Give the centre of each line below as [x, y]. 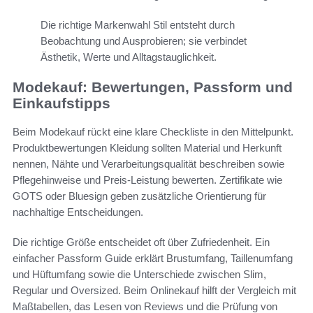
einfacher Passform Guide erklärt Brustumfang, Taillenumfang [153, 258]
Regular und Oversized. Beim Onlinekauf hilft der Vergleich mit [154, 290]
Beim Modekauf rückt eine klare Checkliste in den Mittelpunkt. [153, 131]
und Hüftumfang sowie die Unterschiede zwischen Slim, [139, 274]
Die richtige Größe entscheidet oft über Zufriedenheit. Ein [141, 242]
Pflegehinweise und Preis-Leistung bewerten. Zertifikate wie [147, 180]
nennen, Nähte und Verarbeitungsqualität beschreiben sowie [148, 163]
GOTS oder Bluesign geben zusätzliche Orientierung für [139, 196]
